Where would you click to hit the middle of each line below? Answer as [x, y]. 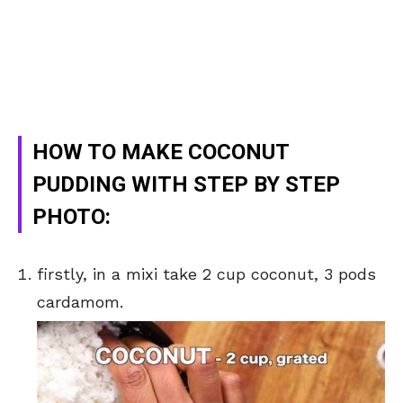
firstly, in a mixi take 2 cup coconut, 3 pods [206, 274]
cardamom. [80, 302]
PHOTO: [72, 217]
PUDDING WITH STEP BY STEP [186, 185]
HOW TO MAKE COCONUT [161, 152]
